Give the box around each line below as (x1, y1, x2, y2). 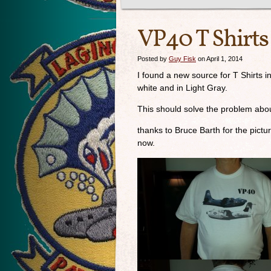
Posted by (137, 55, 169, 62)
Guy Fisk (169, 55, 196, 62)
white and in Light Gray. (137, 83, 227, 93)
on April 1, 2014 (196, 55, 243, 62)
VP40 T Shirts (137, 23, 268, 57)
